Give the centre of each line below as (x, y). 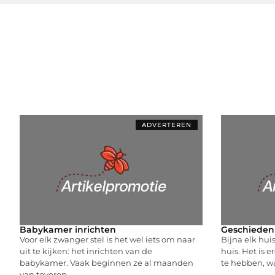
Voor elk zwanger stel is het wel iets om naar (107, 239)
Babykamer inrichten (68, 229)
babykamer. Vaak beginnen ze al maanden (107, 262)
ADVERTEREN (166, 125)
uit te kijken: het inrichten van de (86, 251)
